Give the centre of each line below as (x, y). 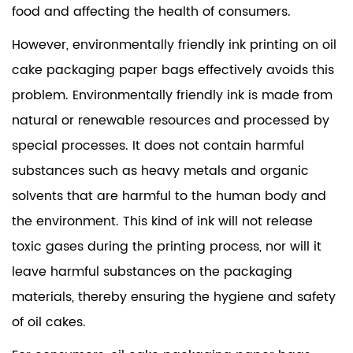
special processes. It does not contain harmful (158, 145)
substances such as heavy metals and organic (160, 171)
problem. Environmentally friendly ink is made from (172, 95)
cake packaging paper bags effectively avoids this (173, 70)
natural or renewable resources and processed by (171, 120)
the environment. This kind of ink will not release (162, 221)
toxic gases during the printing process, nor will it (167, 246)
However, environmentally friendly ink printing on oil (174, 45)
